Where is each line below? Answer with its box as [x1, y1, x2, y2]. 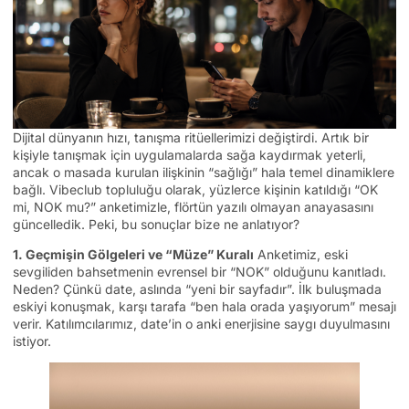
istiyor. [13, 332, 51, 349]
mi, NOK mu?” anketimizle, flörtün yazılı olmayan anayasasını [13, 198, 373, 215]
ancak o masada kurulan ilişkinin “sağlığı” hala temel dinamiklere [13, 163, 394, 180]
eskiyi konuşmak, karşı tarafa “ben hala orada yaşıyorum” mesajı [13, 298, 396, 314]
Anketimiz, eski [254, 246, 348, 262]
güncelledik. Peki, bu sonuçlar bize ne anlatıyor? [13, 215, 299, 232]
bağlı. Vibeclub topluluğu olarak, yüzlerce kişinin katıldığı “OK [13, 181, 378, 197]
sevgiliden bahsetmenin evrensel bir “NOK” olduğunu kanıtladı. [13, 263, 386, 279]
